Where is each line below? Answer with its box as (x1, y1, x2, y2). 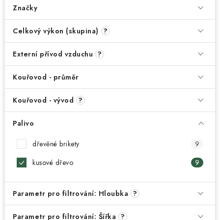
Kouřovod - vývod (13, 95, 74, 105)
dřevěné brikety (32, 139, 80, 149)
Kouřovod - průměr (13, 72, 79, 82)
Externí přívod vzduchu (13, 49, 93, 59)
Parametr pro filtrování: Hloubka (13, 189, 128, 198)
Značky (13, 3, 37, 13)
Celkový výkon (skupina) (13, 26, 99, 36)
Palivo (13, 118, 34, 128)
